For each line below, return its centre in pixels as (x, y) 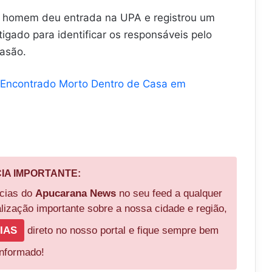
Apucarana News (75, 193)
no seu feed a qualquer (169, 193)
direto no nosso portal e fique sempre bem (121, 230)
